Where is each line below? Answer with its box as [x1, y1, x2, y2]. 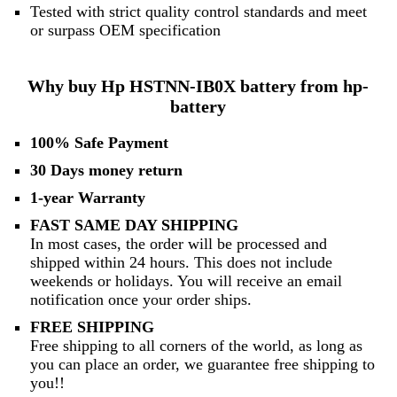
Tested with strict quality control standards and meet [29, 2, 367, 20]
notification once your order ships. [29, 291, 252, 309]
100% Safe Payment [29, 134, 168, 152]
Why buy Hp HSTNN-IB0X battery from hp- [27, 76, 370, 97]
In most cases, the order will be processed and [29, 235, 327, 253]
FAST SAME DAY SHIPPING [29, 216, 238, 235]
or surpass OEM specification [29, 20, 221, 39]
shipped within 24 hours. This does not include [29, 253, 332, 272]
